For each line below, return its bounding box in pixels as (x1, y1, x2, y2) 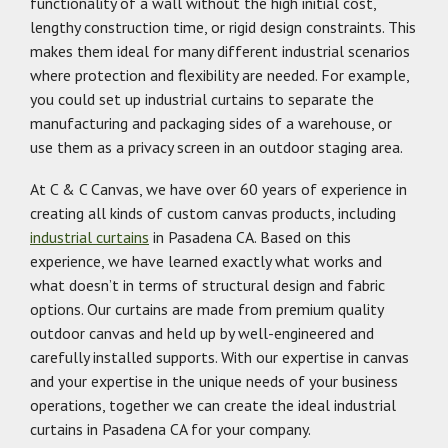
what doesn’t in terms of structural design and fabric (30, 275, 385, 295)
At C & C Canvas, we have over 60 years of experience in (30, 179, 407, 199)
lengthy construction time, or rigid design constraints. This (30, 17, 416, 37)
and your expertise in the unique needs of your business (30, 371, 398, 391)
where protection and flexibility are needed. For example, (30, 65, 409, 85)
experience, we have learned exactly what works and (30, 251, 382, 271)
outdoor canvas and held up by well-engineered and (30, 323, 374, 343)
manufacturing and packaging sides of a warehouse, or (30, 113, 392, 133)
